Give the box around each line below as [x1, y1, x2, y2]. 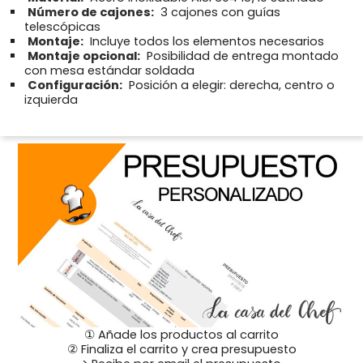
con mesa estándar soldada [24, 62, 194, 79]
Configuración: [28, 77, 122, 94]
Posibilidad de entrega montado [143, 48, 339, 65]
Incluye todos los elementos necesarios [87, 33, 324, 50]
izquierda [24, 92, 78, 109]
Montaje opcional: [28, 48, 140, 65]
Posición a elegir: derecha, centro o [126, 77, 335, 94]
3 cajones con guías [157, 4, 280, 21]
